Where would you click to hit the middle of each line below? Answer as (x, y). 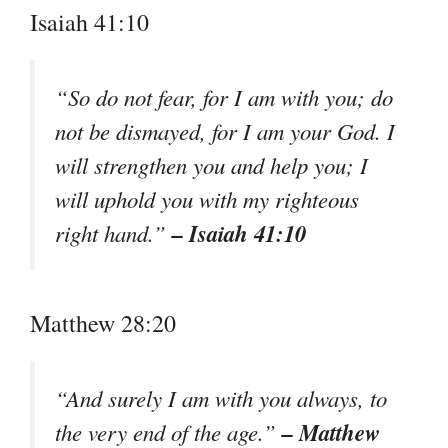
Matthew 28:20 (103, 322)
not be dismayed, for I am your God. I (225, 131)
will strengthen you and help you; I (211, 165)
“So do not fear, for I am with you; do (224, 97)
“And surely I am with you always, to (221, 397)
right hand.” (113, 233)
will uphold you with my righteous (207, 199)
